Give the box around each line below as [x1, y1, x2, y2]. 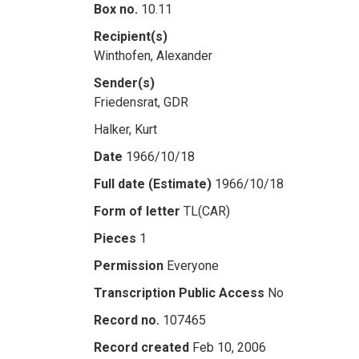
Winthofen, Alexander [94, 48, 212, 63]
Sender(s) [94, 75, 155, 91]
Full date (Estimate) [94, 176, 212, 192]
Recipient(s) [94, 29, 167, 44]
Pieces [94, 231, 136, 246]
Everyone [167, 258, 219, 273]
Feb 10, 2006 [192, 340, 266, 355]
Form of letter [94, 204, 180, 219]
